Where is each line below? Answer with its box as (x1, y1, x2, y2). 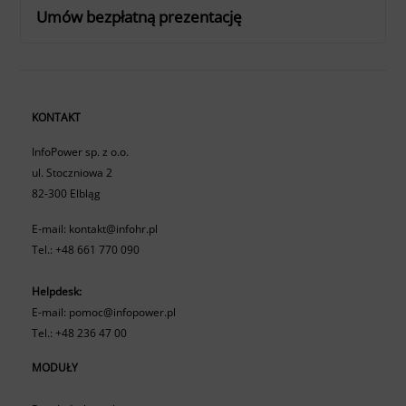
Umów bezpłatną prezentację (36, 5, 243, 27)
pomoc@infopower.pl (69, 304, 177, 320)
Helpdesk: (32, 283, 82, 299)
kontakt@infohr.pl (69, 220, 159, 237)
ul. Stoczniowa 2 (32, 165, 113, 181)
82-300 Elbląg (32, 186, 101, 202)
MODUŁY (32, 360, 79, 376)
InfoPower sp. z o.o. (32, 144, 130, 160)
